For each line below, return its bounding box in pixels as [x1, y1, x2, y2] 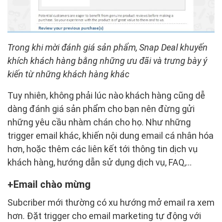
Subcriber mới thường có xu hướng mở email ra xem [7, 197, 215, 208]
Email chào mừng [13, 178, 91, 191]
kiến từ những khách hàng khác [7, 69, 129, 80]
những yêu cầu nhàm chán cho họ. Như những [7, 117, 191, 128]
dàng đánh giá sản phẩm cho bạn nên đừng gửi [7, 104, 195, 114]
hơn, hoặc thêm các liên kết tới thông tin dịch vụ [7, 144, 198, 155]
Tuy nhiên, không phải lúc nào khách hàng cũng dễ [7, 90, 205, 101]
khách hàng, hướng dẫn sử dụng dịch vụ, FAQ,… [7, 157, 192, 168]
